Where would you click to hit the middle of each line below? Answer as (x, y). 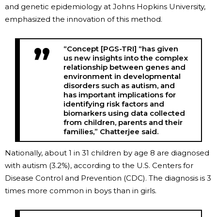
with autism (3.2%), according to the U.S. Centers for (99, 165)
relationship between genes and (125, 67)
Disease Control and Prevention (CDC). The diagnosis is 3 (108, 178)
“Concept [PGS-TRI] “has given (121, 48)
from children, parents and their (123, 122)
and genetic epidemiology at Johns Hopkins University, (105, 6)
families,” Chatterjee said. (111, 131)
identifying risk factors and (114, 104)
